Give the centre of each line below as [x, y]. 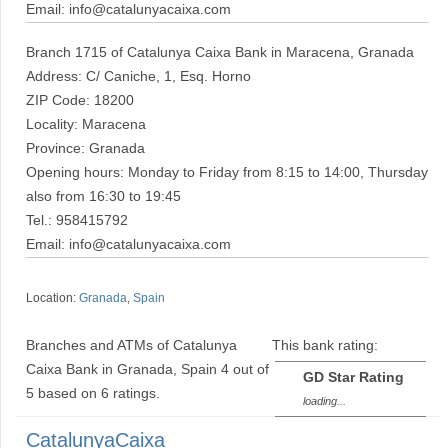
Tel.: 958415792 [77, 220]
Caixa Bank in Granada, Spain [121, 369]
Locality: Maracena [86, 124]
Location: [52, 298]
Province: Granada [85, 148]
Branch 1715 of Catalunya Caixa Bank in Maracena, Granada [220, 52]
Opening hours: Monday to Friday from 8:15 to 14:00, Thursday [227, 172]
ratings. [134, 393]
